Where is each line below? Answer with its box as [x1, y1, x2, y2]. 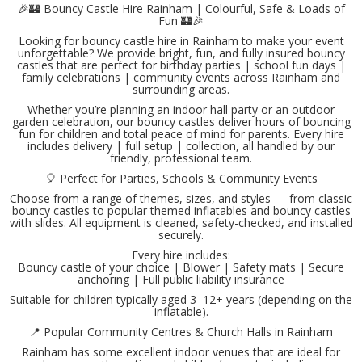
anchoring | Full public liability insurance [78, 271, 284, 288]
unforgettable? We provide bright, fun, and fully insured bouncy [17, 45, 345, 61]
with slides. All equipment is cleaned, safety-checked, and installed [9, 215, 353, 231]
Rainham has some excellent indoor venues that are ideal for [22, 344, 340, 360]
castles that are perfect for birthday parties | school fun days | [16, 57, 346, 74]
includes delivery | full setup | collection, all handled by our [27, 138, 335, 154]
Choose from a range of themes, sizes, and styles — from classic [10, 191, 352, 207]
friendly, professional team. [110, 150, 252, 166]
